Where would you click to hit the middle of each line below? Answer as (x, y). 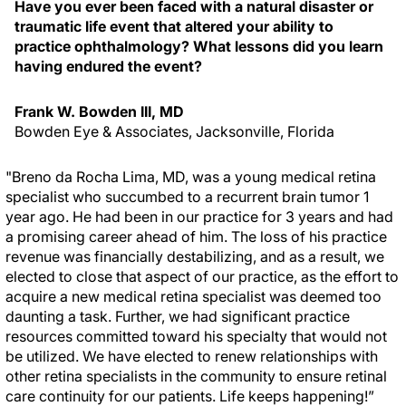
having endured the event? (108, 66)
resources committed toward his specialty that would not (196, 336)
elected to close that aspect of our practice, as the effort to (202, 276)
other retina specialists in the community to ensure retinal (196, 376)
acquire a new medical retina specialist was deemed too (193, 296)
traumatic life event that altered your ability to (174, 26)
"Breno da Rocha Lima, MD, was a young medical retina (191, 177)
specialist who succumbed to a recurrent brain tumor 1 (187, 197)
